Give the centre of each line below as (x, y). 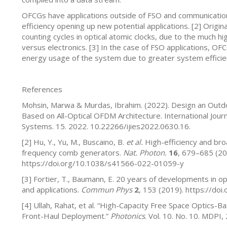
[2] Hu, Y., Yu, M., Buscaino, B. (74, 142)
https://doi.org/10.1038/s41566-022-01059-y (103, 163)
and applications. (51, 189)
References (42, 89)
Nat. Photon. (145, 152)
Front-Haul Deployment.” (66, 216)
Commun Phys (106, 189)
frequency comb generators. (72, 152)
